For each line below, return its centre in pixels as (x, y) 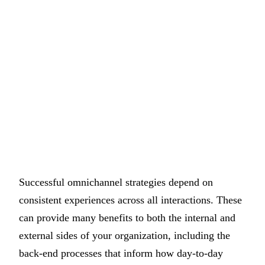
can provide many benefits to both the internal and (127, 218)
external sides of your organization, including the (125, 235)
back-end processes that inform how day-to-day (121, 253)
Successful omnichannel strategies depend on (116, 182)
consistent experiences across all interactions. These (130, 200)
